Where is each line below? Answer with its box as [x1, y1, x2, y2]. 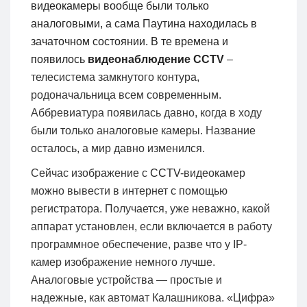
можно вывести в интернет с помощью [31, 184, 228, 197]
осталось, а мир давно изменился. [31, 142, 205, 154]
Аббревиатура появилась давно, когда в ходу [31, 106, 262, 119]
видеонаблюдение [88, 53, 193, 65]
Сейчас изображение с [31, 167, 150, 179]
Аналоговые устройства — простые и [31, 273, 222, 286]
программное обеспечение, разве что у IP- [31, 238, 247, 250]
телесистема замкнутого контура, [31, 71, 199, 83]
